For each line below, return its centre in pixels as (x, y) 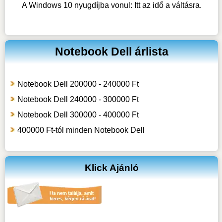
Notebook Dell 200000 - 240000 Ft (78, 84)
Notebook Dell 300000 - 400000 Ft (78, 115)
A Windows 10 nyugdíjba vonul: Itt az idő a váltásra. (111, 5)
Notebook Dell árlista (111, 52)
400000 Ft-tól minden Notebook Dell (81, 130)
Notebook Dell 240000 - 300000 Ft (78, 100)
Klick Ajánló (111, 168)
